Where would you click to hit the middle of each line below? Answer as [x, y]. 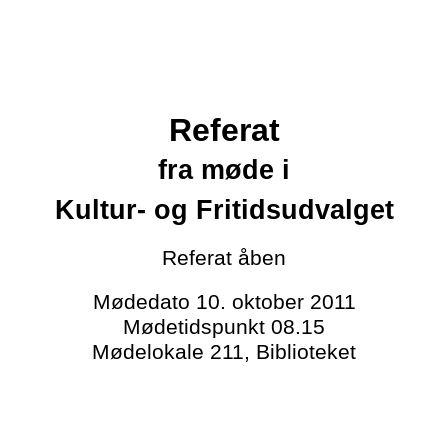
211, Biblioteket [283, 352]
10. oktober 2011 [275, 302]
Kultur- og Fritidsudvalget [224, 210]
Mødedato [144, 302]
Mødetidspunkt [197, 327]
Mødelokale [151, 352]
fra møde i [224, 170]
